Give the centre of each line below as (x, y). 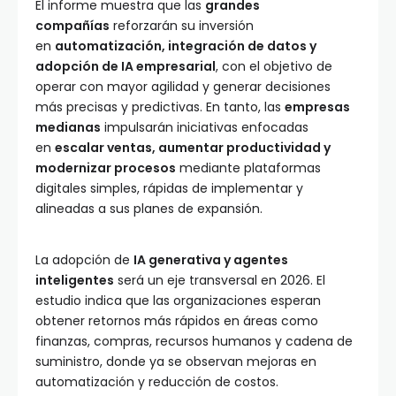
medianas (68, 128)
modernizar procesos (106, 168)
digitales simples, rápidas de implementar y (169, 189)
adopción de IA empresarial (126, 67)
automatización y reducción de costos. (157, 382)
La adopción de (84, 260)
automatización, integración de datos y (186, 46)
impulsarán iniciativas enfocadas (205, 128)
